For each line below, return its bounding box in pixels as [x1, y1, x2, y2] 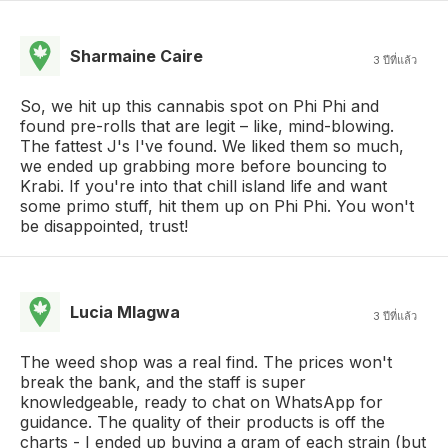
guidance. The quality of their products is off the [20, 412, 385, 432]
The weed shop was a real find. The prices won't [20, 352, 392, 372]
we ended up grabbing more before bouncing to [20, 156, 387, 176]
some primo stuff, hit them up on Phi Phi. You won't [20, 196, 414, 216]
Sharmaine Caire [70, 46, 203, 66]
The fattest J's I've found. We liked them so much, [20, 136, 404, 156]
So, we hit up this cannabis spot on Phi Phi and [20, 96, 379, 116]
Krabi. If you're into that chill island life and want [20, 176, 387, 196]
